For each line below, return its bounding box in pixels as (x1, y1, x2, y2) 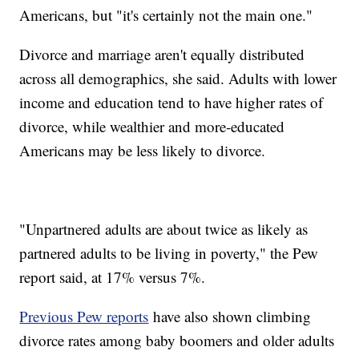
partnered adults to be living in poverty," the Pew (19, 243, 319, 264)
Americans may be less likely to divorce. (19, 140, 266, 161)
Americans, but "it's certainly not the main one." (19, 5, 313, 26)
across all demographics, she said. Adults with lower (19, 68, 337, 89)
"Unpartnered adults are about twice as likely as (19, 219, 309, 240)
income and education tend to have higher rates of (19, 92, 324, 113)
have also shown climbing (148, 306, 312, 327)
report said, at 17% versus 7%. (19, 267, 206, 288)
